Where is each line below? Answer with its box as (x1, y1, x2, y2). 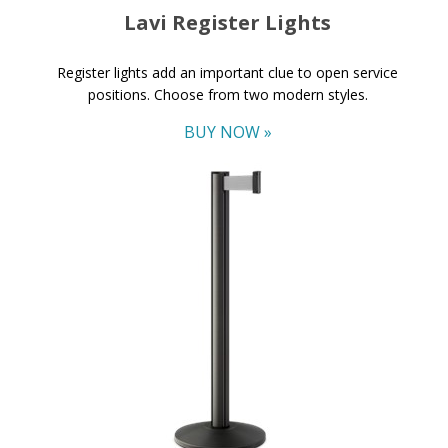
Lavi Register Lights (124, 8, 332, 36)
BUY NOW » (183, 120, 272, 143)
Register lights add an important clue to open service (57, 62, 399, 82)
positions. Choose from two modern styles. (87, 84, 368, 104)
